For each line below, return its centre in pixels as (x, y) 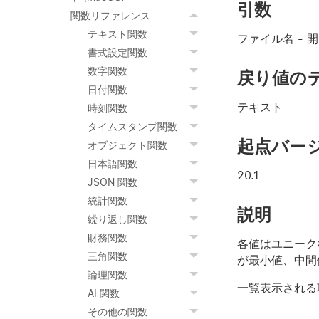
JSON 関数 (113, 182)
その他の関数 (117, 312)
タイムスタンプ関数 (132, 127)
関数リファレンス (110, 16)
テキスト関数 (117, 34)
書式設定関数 (117, 53)
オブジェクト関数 (127, 145)
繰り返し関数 (117, 219)
